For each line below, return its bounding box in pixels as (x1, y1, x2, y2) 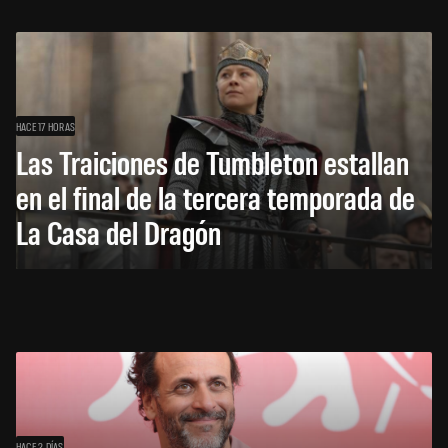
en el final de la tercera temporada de (16, 175, 415, 217)
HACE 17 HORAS (16, 118, 76, 133)
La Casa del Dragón (16, 210, 221, 252)
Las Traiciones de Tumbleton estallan (16, 140, 409, 182)
